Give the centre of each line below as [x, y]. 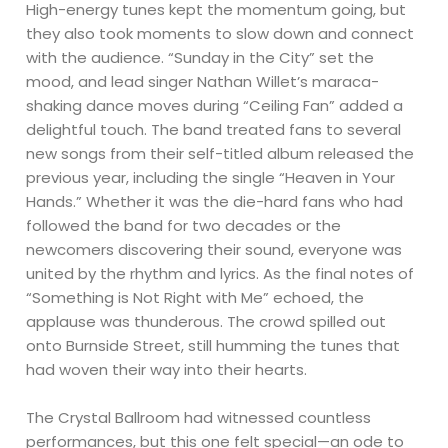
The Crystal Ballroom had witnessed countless [199, 417]
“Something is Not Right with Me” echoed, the [195, 297]
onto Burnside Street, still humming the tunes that [213, 345]
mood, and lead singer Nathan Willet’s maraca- [203, 81]
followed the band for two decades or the [184, 225]
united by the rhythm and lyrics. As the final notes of [220, 273]
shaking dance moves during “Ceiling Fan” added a [215, 105]
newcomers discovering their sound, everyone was [214, 249]
